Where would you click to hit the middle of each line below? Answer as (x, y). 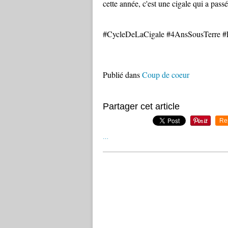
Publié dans (121, 75)
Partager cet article (141, 106)
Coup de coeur (166, 75)
